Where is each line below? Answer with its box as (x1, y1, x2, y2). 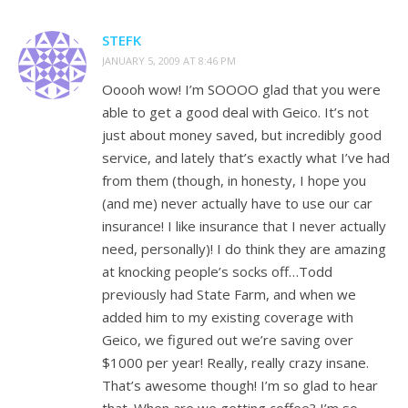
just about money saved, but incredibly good (102, 126, 382, 144)
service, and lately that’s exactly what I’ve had (102, 148, 390, 167)
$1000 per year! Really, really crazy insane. (102, 353, 369, 372)
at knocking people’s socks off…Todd (102, 262, 332, 280)
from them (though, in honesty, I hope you (102, 171, 366, 189)
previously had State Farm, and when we (102, 285, 356, 303)
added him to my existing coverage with (102, 308, 353, 326)
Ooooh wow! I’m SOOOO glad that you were (102, 80, 381, 98)
